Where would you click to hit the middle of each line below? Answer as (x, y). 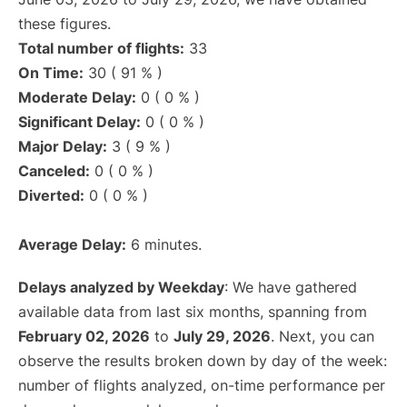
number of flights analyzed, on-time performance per (202, 386)
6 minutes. (164, 245)
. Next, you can (323, 337)
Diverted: (51, 196)
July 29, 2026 (222, 337)
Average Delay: (72, 245)
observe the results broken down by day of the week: (203, 361)
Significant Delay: (79, 122)
